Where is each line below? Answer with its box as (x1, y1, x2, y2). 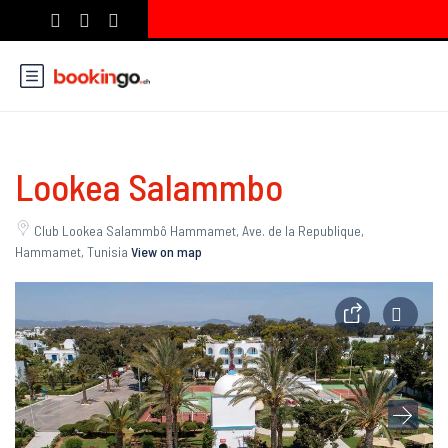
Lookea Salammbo (15, 164, 283, 208)
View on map (131, 243, 202, 260)
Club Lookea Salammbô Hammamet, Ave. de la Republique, (34, 222, 364, 239)
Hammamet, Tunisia (15, 243, 131, 260)
